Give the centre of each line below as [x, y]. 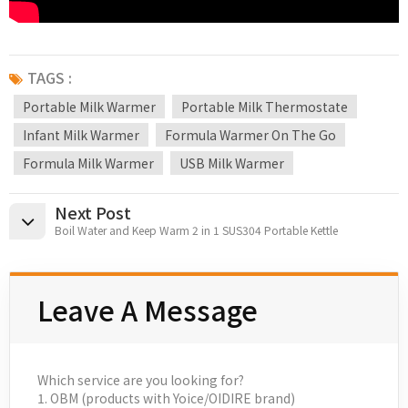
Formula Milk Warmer [88, 163]
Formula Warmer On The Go [250, 134]
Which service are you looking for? [141, 379]
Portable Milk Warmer [89, 106]
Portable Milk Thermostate [265, 106]
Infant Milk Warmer [81, 134]
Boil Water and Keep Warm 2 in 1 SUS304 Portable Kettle [196, 229]
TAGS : [50, 77]
